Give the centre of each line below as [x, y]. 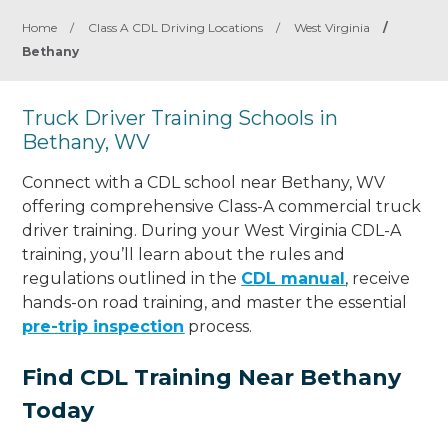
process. [218, 326]
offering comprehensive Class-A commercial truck [222, 206]
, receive [378, 278]
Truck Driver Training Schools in [180, 118]
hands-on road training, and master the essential [215, 302]
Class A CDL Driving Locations [176, 27]
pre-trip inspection [103, 326]
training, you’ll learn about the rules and [184, 254]
